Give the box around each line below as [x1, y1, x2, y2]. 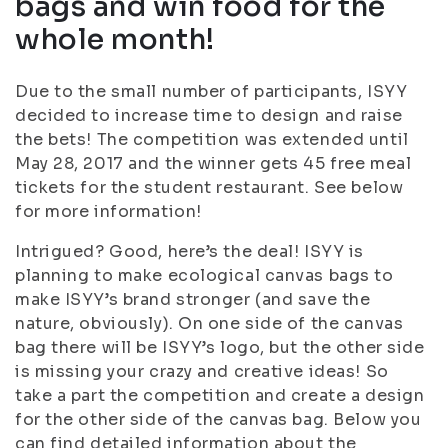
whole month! [15, 22, 215, 57]
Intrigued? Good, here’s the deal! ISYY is [15, 241, 364, 262]
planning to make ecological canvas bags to [15, 265, 394, 286]
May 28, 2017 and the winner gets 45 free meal [15, 153, 412, 174]
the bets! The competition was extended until [15, 129, 409, 150]
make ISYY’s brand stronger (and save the [15, 289, 371, 310]
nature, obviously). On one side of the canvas [15, 313, 404, 334]
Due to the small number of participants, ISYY [15, 81, 408, 102]
